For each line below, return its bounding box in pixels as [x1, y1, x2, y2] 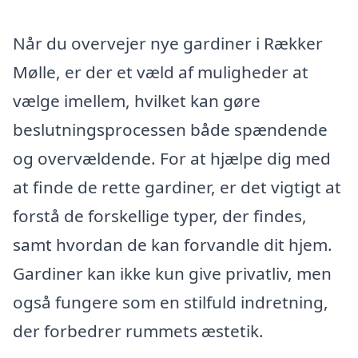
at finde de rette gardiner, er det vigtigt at [13, 175, 341, 198]
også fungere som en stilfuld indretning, [13, 290, 328, 313]
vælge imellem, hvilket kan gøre [13, 89, 261, 112]
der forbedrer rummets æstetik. [13, 319, 264, 342]
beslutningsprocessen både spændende [13, 117, 328, 141]
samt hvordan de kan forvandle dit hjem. [13, 233, 332, 256]
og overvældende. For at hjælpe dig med [13, 146, 331, 169]
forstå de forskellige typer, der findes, [13, 204, 307, 227]
